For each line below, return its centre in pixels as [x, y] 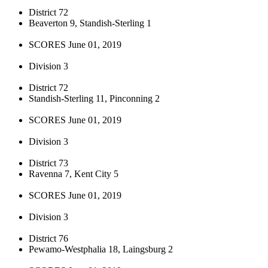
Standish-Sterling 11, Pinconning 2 [94, 98]
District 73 [48, 163]
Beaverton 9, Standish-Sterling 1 [90, 23]
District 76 [48, 238]
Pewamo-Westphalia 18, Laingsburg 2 [101, 249]
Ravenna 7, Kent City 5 [74, 173]
